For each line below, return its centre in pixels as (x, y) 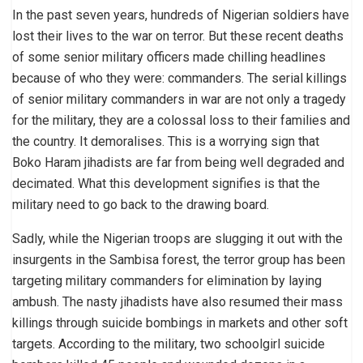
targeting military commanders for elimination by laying (167, 280)
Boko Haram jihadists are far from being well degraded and (178, 162)
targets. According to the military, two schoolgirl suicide (169, 344)
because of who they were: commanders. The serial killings (179, 78)
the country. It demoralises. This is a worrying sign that (166, 141)
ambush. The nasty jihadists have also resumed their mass (177, 301)
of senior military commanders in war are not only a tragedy (179, 99)
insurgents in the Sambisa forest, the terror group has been (179, 259)
